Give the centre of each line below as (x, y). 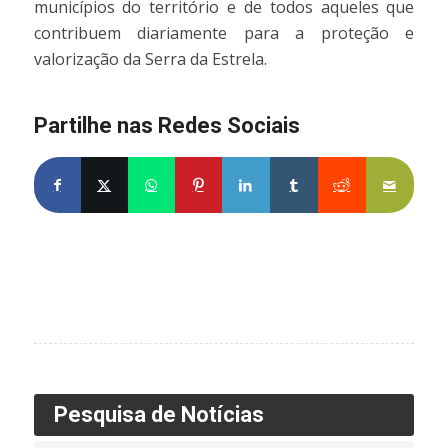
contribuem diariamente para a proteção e (224, 32)
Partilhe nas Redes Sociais (166, 126)
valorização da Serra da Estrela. (150, 58)
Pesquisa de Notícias (158, 415)
